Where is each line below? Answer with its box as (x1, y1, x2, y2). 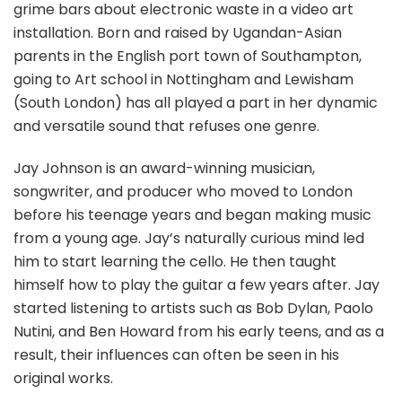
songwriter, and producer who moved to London (13, 180, 353, 202)
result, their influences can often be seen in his (13, 344, 339, 365)
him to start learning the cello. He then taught (13, 250, 336, 272)
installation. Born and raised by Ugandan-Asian (13, 22, 342, 43)
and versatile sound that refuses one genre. (13, 115, 319, 136)
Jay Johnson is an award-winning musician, (13, 157, 315, 179)
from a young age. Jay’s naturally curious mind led (13, 227, 364, 249)
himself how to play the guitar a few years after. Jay (13, 274, 380, 295)
